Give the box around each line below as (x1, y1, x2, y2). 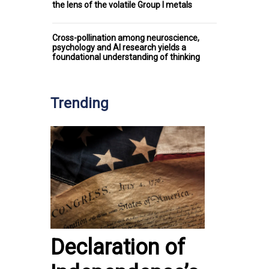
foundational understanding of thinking (52, 52, 200, 62)
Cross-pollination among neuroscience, (52, 32, 199, 43)
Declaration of (50, 235, 185, 260)
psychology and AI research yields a (52, 42, 186, 52)
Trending (50, 94, 109, 112)
